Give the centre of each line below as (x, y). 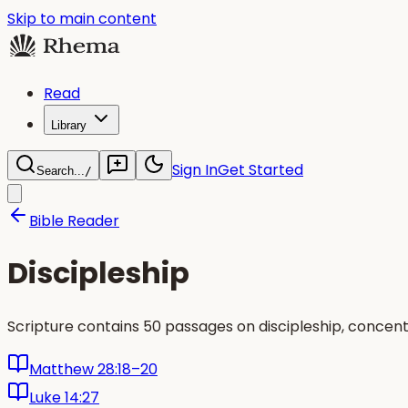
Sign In (195, 170)
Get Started (260, 170)
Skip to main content (82, 19)
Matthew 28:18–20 (93, 369)
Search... (61, 171)
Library (69, 125)
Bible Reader (74, 221)
